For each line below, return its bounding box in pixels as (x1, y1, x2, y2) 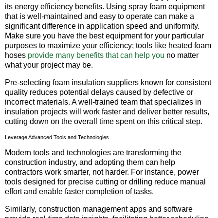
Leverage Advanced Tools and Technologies (5, 134, 109, 141)
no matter (164, 51, 199, 60)
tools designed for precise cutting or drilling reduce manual (5, 177, 206, 186)
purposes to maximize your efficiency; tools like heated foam (5, 41, 211, 50)
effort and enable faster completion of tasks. (5, 187, 154, 196)
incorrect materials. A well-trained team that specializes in (5, 98, 201, 107)
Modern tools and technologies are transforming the (5, 148, 182, 157)
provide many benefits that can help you (28, 51, 164, 60)
